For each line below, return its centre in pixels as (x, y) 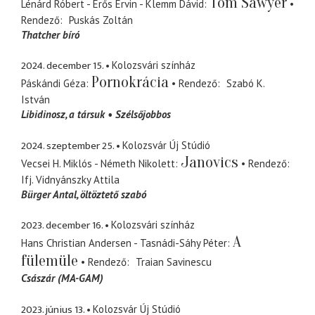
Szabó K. (245, 84)
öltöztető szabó (113, 194)
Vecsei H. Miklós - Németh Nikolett (98, 163)
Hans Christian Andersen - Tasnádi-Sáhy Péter (124, 243)
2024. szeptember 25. (67, 146)
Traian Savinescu (173, 262)
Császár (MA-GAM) (62, 278)
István (36, 100)
